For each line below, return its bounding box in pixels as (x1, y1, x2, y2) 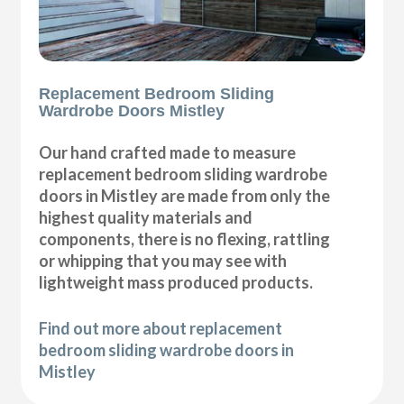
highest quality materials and (39, 207, 253, 227)
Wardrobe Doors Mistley (39, 101, 225, 120)
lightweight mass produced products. (39, 271, 314, 292)
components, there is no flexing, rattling (39, 228, 331, 249)
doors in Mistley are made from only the (39, 185, 331, 206)
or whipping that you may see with (39, 250, 288, 271)
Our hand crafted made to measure (39, 142, 297, 162)
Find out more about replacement (39, 317, 283, 338)
